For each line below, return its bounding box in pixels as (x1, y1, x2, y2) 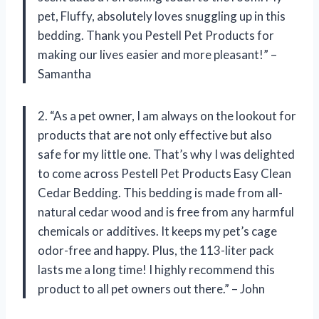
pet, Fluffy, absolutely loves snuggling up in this (38, 9, 286, 24)
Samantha (38, 66, 91, 82)
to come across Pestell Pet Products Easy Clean (38, 166, 291, 182)
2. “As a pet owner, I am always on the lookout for (38, 108, 296, 124)
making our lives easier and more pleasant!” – (38, 47, 277, 63)
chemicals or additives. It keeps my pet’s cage (38, 224, 277, 239)
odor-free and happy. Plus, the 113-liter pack (38, 243, 274, 258)
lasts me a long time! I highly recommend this (38, 262, 275, 278)
